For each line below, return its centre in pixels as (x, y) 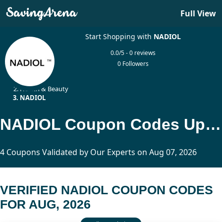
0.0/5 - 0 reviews (133, 53)
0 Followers (133, 64)
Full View (198, 13)
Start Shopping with (120, 36)
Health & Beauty (44, 89)
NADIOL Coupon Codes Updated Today (213, 124)
